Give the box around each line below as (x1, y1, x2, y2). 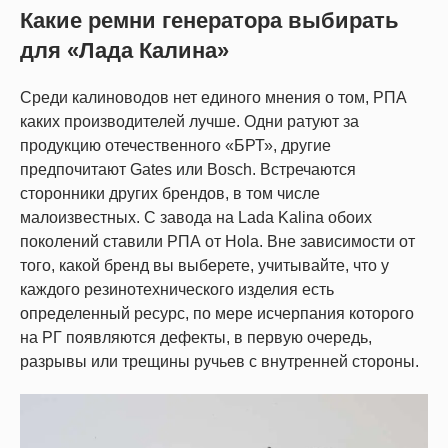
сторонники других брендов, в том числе (20, 184, 320, 202)
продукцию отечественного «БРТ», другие (20, 136, 331, 154)
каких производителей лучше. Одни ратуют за (20, 112, 359, 130)
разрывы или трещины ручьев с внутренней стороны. (20, 352, 419, 370)
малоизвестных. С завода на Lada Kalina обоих (20, 208, 372, 226)
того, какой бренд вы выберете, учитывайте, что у (20, 256, 389, 274)
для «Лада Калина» (20, 37, 229, 63)
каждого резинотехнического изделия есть (20, 280, 334, 298)
